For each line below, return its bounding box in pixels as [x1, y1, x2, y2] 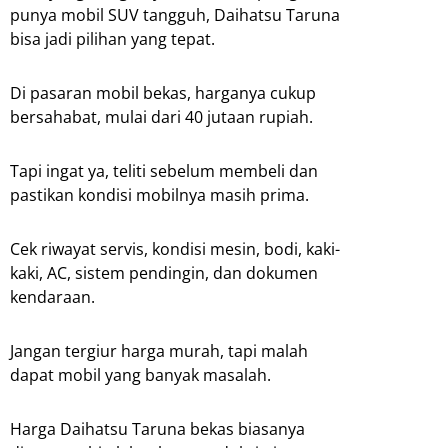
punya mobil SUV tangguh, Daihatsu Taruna [10, 3, 340, 26]
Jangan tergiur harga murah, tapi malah [10, 339, 308, 362]
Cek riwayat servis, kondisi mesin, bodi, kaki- [10, 237, 340, 260]
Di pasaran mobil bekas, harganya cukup [10, 81, 316, 104]
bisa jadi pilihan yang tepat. [10, 27, 215, 50]
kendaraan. [10, 285, 95, 308]
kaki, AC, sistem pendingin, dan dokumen [10, 261, 318, 284]
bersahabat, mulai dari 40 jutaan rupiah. [10, 105, 313, 128]
